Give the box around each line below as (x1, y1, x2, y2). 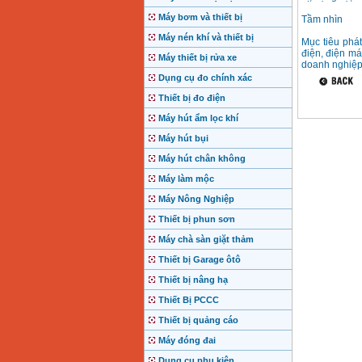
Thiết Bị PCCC (158, 295, 219, 305)
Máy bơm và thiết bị (158, 12, 242, 23)
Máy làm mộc (158, 174, 214, 184)
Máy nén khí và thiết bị (158, 32, 254, 43)
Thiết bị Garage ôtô (158, 255, 241, 265)
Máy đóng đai (158, 335, 216, 346)
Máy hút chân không (158, 154, 246, 164)
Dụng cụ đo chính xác (158, 73, 252, 83)
